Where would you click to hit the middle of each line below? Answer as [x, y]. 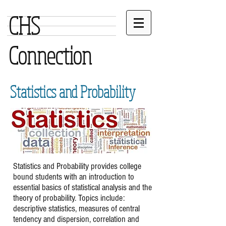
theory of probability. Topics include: [69, 198]
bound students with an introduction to [74, 177]
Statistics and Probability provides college [77, 166]
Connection [50, 55]
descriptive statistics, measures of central [76, 209]
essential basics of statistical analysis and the [82, 187]
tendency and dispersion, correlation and [76, 219]
